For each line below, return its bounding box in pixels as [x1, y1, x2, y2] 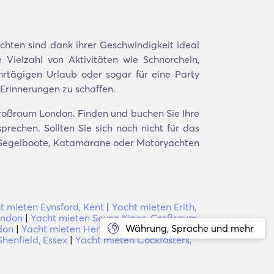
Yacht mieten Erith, [112, 201, 196, 213]
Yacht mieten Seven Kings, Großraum [31, 212, 197, 224]
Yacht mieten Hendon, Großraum [21, 223, 169, 235]
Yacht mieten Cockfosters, [75, 234, 191, 246]
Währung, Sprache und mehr [125, 222, 254, 234]
